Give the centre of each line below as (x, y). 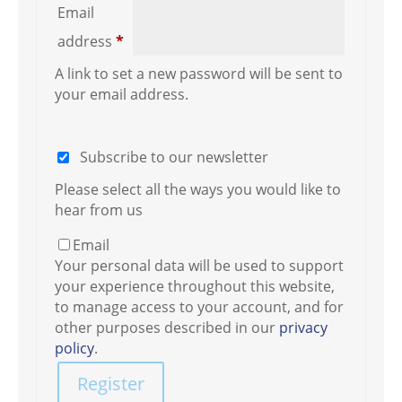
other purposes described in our (167, 327)
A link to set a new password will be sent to (199, 73)
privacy (303, 327)
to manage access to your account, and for (199, 306)
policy (74, 348)
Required (154, 40)
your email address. (122, 94)
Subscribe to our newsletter (174, 157)
